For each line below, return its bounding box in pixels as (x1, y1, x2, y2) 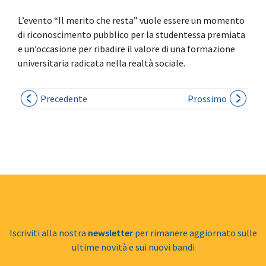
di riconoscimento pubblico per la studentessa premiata (18, 28, 245, 40)
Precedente (40, 92, 87, 104)
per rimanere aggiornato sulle (132, 226, 257, 239)
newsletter (87, 226, 133, 239)
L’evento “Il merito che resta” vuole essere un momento (18, 14, 245, 26)
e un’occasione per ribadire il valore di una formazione (18, 42, 235, 55)
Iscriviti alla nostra (9, 226, 88, 239)
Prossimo (188, 92, 227, 104)
